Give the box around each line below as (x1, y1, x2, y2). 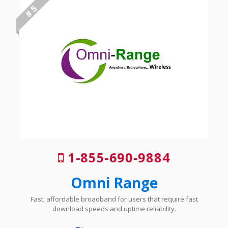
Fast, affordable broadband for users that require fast (30, 194, 198, 204)
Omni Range (70, 173, 158, 193)
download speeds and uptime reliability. (52, 204, 176, 214)
